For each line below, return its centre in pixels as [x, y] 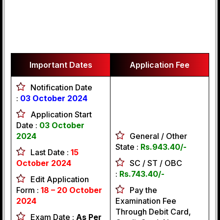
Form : [28, 190]
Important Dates [61, 65]
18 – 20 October [71, 190]
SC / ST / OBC [156, 163]
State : [128, 147]
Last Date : [51, 152]
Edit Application [60, 179]
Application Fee [160, 65]
